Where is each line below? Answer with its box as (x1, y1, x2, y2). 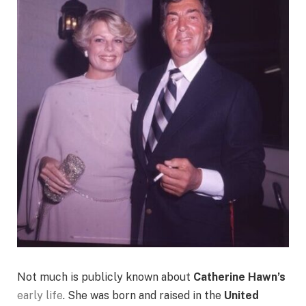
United (224, 289, 259, 303)
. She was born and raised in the (63, 289, 224, 303)
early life (17, 289, 63, 303)
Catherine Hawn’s (193, 270, 286, 284)
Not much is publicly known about (17, 270, 193, 284)
